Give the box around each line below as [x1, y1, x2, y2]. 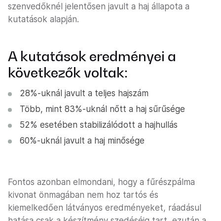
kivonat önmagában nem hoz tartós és [8, 190, 158, 200]
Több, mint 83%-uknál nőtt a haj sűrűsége [20, 104, 185, 114]
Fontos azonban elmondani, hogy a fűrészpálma [8, 177, 195, 187]
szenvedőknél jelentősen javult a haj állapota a [8, 1, 189, 12]
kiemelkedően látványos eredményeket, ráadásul [8, 203, 201, 213]
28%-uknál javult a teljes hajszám [20, 88, 148, 99]
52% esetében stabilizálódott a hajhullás [20, 120, 178, 130]
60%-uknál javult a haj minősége [20, 136, 145, 146]
